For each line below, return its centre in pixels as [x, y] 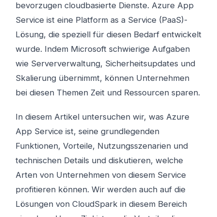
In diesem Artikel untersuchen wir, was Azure [102, 117]
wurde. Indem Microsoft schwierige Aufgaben [103, 49]
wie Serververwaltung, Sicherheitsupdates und [105, 63]
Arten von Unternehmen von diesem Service [101, 175]
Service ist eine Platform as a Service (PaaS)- [101, 20]
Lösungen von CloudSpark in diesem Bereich [101, 204]
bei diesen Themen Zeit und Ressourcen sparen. [108, 93]
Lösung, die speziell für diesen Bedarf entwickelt [108, 34]
